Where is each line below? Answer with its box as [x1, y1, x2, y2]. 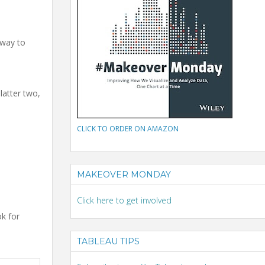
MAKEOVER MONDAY [77, 169, 171, 180]
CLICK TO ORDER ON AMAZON [77, 124, 179, 134]
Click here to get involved [77, 195, 172, 206]
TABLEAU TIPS [77, 236, 140, 247]
